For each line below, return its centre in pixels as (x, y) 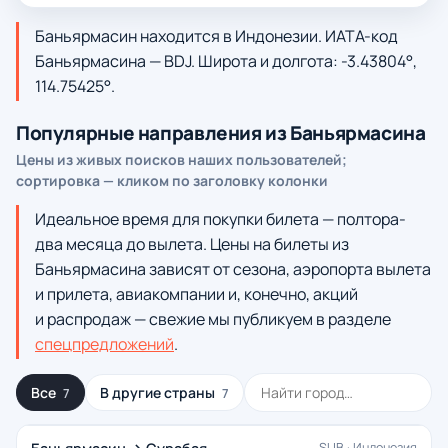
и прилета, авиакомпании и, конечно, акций (196, 294)
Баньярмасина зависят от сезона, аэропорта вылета (233, 269)
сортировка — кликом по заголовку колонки (172, 180)
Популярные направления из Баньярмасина (221, 133)
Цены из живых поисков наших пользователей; (181, 159)
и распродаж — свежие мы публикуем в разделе (213, 319)
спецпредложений (104, 344)
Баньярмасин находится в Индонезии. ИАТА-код (216, 36)
